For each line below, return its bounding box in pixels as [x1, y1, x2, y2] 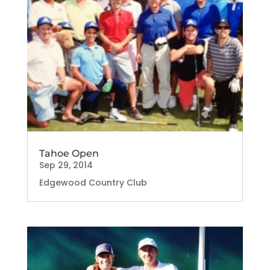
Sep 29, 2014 [39, 159, 93, 171]
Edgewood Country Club [39, 176, 147, 189]
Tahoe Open [39, 147, 99, 159]
